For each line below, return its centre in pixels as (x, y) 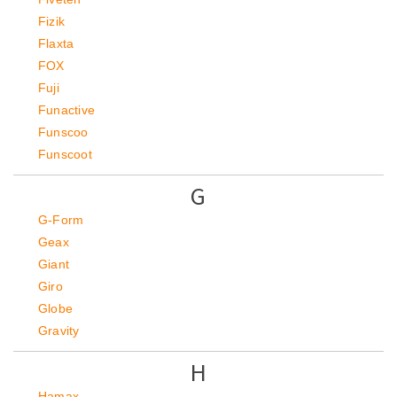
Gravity (58, 331)
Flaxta (56, 43)
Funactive (66, 110)
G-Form (61, 220)
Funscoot (65, 154)
